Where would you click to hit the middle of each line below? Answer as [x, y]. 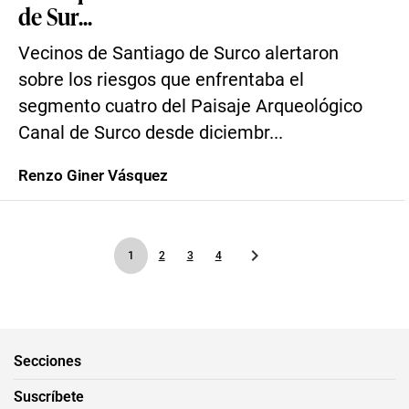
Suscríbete [49, 396]
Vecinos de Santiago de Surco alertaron [178, 53]
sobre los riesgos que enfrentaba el [161, 80]
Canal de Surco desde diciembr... [151, 133]
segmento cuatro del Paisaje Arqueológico [190, 106]
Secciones [47, 361]
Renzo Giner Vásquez [93, 175]
